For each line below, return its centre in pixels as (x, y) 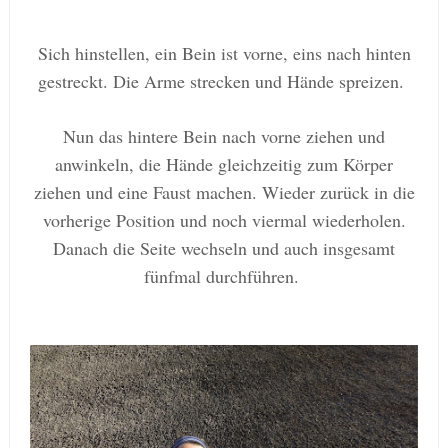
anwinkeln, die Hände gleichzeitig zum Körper (224, 164)
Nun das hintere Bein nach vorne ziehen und (224, 136)
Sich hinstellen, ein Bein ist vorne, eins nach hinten (224, 53)
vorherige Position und (127, 220)
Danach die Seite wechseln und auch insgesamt (224, 248)
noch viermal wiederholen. (308, 220)
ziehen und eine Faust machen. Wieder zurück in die (224, 192)
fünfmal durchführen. (224, 276)
